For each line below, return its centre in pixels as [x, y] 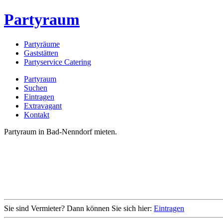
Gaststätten [41, 53]
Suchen [36, 88]
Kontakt [37, 114]
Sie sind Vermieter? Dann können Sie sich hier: [79, 208]
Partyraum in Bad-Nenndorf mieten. [60, 131]
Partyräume [42, 44]
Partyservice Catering [57, 62]
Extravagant [43, 106]
